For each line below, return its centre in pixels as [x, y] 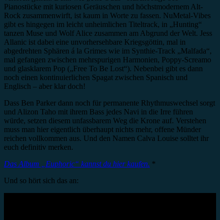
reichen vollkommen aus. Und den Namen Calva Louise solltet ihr [106, 138]
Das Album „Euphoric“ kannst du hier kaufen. [77, 164]
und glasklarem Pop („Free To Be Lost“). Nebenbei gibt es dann [103, 69]
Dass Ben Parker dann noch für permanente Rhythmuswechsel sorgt [110, 103]
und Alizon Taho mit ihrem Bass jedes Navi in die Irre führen [98, 112]
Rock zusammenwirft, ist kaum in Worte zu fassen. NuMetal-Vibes [107, 16]
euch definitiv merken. [39, 147]
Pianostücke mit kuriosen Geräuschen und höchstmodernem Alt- [103, 7]
